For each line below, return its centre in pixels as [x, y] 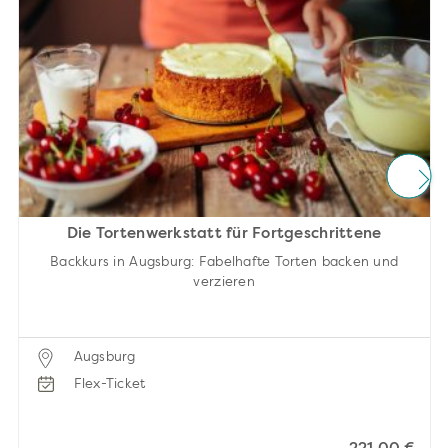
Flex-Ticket [109, 384]
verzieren [224, 282]
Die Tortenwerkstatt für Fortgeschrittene [224, 234]
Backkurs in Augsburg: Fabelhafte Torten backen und [224, 262]
